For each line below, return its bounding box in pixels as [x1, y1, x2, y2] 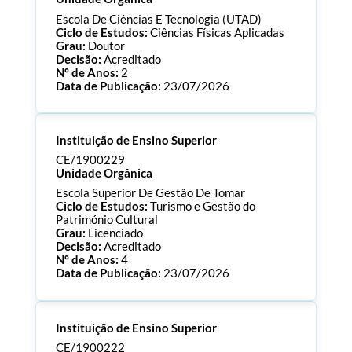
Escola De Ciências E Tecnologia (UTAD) [55, 12, 262, 26]
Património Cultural [55, 213, 158, 227]
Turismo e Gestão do [149, 200, 255, 214]
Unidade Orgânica [55, 167, 152, 181]
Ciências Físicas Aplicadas [149, 25, 284, 39]
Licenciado [87, 226, 143, 240]
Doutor [87, 38, 125, 53]
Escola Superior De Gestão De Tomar [55, 186, 245, 200]
